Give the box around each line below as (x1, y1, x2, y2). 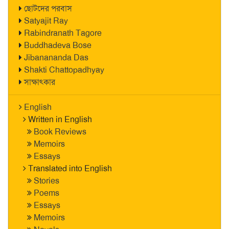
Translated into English (28, 163, 112, 174)
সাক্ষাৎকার (24, 77, 55, 87)
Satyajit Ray (24, 15, 68, 26)
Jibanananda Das (24, 52, 88, 63)
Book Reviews (34, 126, 86, 137)
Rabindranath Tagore (24, 28, 102, 38)
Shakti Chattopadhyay (24, 64, 104, 75)
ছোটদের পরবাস (24, 3, 72, 14)
